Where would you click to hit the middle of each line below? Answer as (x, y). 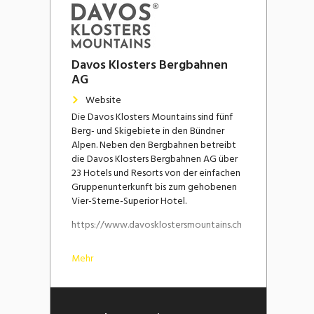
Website (103, 100)
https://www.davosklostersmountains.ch (156, 224)
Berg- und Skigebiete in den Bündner (148, 130)
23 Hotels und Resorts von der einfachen (156, 172)
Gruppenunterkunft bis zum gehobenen (154, 186)
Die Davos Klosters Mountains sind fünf (152, 116)
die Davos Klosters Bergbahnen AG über (154, 158)
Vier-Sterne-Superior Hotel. (129, 200)
